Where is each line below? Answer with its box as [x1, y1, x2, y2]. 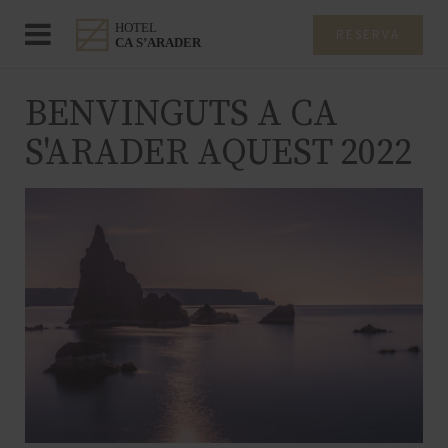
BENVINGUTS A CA [25, 92, 338, 137]
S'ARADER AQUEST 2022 [25, 131, 412, 176]
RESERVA [336, 26, 400, 43]
